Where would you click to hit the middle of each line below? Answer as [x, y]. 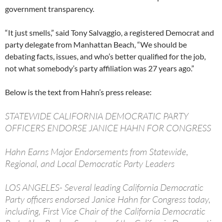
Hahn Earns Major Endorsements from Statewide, [97, 152]
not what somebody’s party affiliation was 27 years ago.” [100, 68]
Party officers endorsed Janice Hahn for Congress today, [108, 199]
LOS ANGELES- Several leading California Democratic [104, 188]
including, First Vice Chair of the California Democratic [105, 211]
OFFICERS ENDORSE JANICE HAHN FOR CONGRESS [108, 128]
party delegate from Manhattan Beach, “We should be [96, 45]
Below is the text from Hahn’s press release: [78, 92]
